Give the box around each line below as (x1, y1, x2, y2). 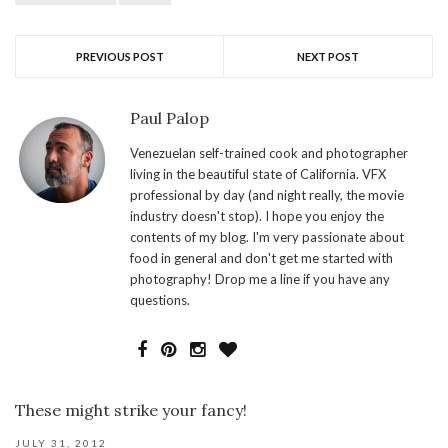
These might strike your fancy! (15, 400, 247, 421)
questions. (130, 292, 190, 309)
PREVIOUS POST (75, 50, 164, 64)
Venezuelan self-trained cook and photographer (130, 145, 408, 162)
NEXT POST (297, 50, 359, 64)
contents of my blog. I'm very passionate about (130, 229, 404, 246)
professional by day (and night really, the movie (130, 187, 404, 204)
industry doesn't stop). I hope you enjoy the (130, 208, 384, 225)
